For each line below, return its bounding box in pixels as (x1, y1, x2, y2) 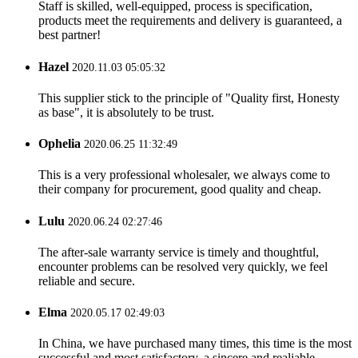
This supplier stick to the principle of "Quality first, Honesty (38, 90, 340, 105)
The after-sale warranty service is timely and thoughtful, (38, 245, 319, 259)
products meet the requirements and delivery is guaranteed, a (38, 14, 342, 28)
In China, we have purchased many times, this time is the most (38, 336, 352, 351)
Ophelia (38, 137, 84, 151)
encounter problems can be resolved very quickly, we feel (38, 259, 328, 273)
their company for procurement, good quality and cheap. (38, 182, 321, 197)
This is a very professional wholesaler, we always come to (38, 168, 330, 182)
